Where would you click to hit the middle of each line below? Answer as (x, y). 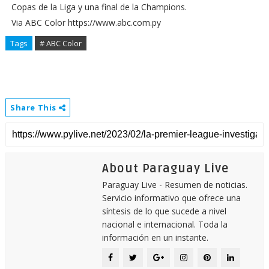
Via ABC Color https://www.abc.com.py (86, 23)
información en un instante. (155, 237)
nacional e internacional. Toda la (165, 224)
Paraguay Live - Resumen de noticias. (174, 185)
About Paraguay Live (165, 169)
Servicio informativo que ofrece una (171, 198)
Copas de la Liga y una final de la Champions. (99, 7)
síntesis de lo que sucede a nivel (164, 211)
